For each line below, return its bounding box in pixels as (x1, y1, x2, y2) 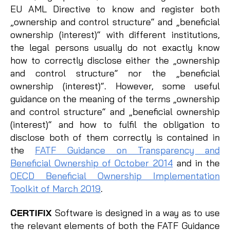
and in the (172, 157, 220, 169)
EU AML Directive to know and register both (10, 3, 220, 15)
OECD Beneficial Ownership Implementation (10, 169, 220, 182)
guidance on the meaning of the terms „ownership (10, 92, 220, 105)
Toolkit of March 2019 (10, 182, 101, 195)
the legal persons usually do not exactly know (10, 41, 220, 53)
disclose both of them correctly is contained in (10, 131, 220, 143)
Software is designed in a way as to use (52, 207, 220, 219)
